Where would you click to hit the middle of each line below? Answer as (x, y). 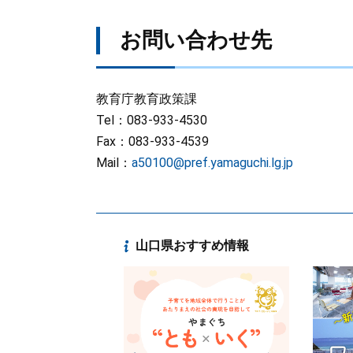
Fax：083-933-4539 (152, 141)
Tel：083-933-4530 (152, 120)
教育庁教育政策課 (147, 99)
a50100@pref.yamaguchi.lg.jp (212, 163)
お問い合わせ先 (196, 40)
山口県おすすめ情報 (192, 245)
